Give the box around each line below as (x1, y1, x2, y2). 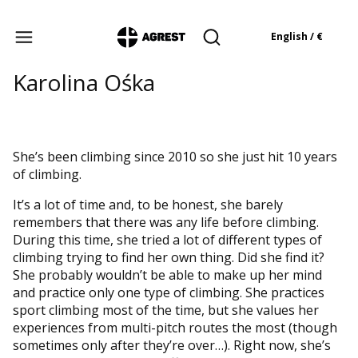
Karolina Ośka (13, 66, 155, 97)
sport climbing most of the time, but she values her (13, 300, 319, 319)
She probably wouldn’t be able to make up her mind (13, 265, 322, 284)
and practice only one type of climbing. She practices (13, 283, 324, 301)
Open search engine (210, 35, 314, 51)
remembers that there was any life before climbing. (13, 213, 319, 231)
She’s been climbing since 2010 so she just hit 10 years (13, 147, 337, 165)
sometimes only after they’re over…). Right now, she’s (13, 336, 331, 354)
